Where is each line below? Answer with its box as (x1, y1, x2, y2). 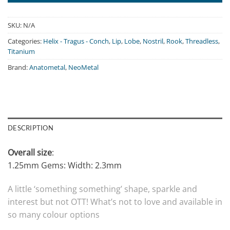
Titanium (8, 47, 35, 56)
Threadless (185, 36, 218, 46)
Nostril (143, 36, 163, 46)
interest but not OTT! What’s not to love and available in (8, 196, 222, 208)
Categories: (8, 36, 43, 46)
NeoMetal (68, 63, 99, 72)
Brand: (8, 63, 29, 72)
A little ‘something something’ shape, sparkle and (8, 183, 197, 195)
